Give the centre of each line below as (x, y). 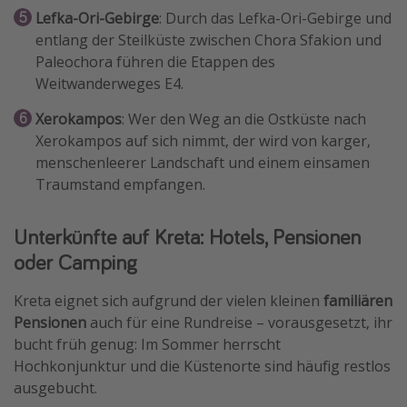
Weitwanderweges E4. (109, 84)
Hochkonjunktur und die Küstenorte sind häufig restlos (202, 367)
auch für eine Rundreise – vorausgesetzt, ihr (239, 323)
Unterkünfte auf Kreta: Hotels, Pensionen (187, 237)
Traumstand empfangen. (120, 185)
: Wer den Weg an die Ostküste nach (244, 119)
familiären (358, 301)
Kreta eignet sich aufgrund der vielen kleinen (169, 301)
